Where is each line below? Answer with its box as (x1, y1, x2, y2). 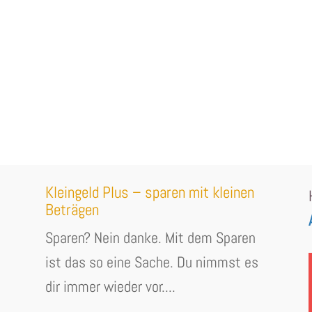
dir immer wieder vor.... (45, 276, 175, 296)
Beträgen (45, 198, 99, 220)
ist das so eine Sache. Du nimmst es (45, 251, 258, 272)
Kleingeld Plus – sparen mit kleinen (45, 181, 254, 203)
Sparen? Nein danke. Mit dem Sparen (45, 227, 256, 247)
